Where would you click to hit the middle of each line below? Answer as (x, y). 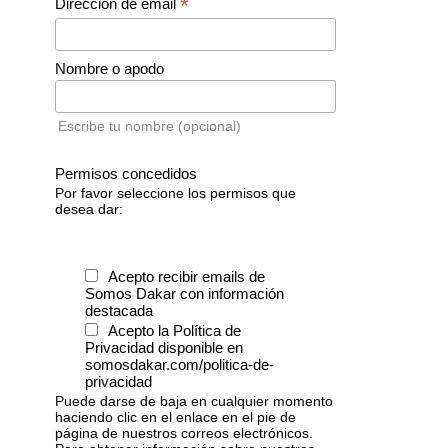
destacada (119, 311)
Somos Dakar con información (184, 294)
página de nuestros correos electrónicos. (184, 433)
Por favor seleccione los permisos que (175, 193)
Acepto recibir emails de (186, 277)
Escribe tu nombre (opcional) (149, 125)
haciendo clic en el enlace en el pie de (175, 417)
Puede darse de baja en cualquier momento (194, 401)
